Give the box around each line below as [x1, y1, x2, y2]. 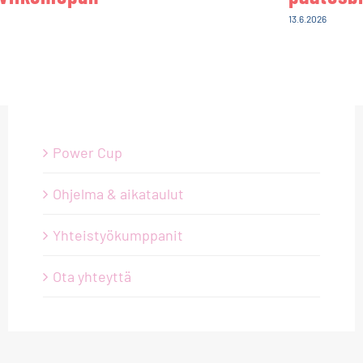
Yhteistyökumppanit [52, 225, 183, 244]
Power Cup [52, 143, 122, 161]
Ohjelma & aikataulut [52, 184, 184, 203]
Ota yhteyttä [52, 267, 131, 285]
